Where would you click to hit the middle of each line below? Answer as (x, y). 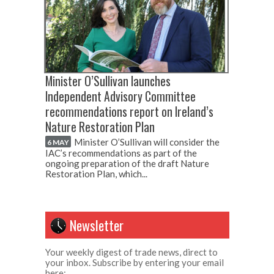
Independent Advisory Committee (120, 96)
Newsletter (97, 225)
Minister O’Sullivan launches (108, 81)
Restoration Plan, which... (96, 173)
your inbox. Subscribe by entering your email (135, 262)
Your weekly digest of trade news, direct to (131, 252)
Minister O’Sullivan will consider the (147, 142)
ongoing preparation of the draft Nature (127, 163)
